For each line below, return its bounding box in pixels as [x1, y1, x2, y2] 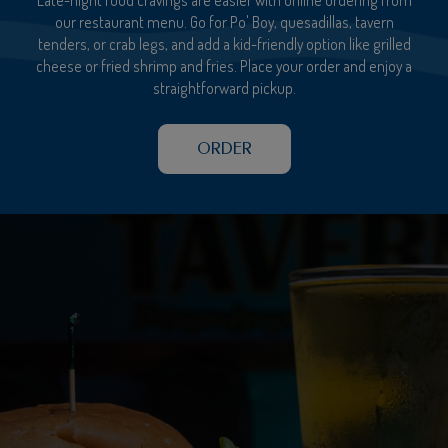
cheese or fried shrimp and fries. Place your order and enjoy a [36, 55, 412, 76]
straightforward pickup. [152, 77, 296, 98]
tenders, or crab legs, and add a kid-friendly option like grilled [37, 33, 411, 54]
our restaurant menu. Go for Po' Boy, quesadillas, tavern [54, 11, 394, 32]
